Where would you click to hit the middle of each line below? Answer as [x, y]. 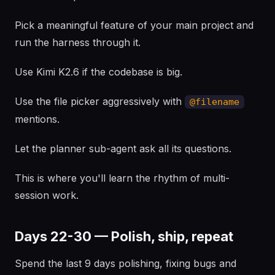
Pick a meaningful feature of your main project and [134, 25]
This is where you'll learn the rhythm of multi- [122, 178]
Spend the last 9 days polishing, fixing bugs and [126, 263]
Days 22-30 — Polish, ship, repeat [124, 236]
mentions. [37, 119]
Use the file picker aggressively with [100, 101]
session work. [47, 195]
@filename [215, 102]
